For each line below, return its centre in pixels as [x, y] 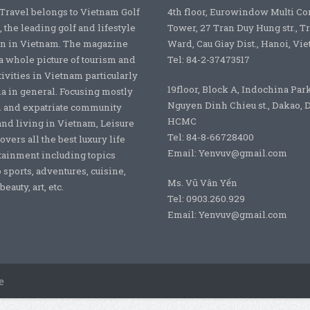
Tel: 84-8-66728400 [210, 137]
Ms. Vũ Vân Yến [202, 183]
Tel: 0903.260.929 [206, 199]
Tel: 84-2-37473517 [208, 60]
